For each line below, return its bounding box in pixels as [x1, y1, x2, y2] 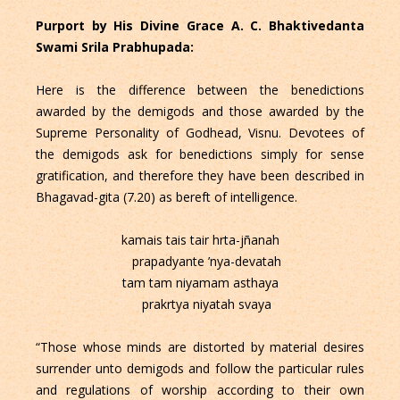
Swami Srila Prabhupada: [35, 38, 197, 56]
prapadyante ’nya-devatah [119, 253, 281, 271]
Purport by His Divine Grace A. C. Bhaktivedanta [35, 17, 365, 35]
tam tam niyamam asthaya [121, 274, 279, 292]
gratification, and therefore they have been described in [35, 167, 365, 185]
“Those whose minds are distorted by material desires [35, 338, 365, 356]
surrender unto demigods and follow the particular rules [35, 360, 365, 378]
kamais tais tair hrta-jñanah [121, 231, 279, 249]
